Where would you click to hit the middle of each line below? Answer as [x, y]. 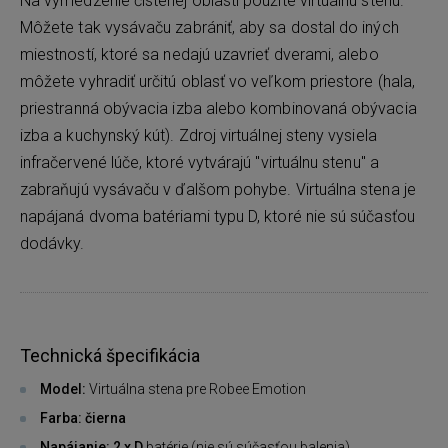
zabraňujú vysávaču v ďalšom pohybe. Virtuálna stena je [218, 190]
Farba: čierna [83, 418]
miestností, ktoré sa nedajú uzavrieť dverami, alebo [199, 55]
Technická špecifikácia [110, 356]
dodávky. [52, 244]
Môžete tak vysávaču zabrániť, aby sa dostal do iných [209, 28]
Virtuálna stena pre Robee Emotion [196, 389]
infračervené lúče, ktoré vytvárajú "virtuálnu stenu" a [199, 163]
